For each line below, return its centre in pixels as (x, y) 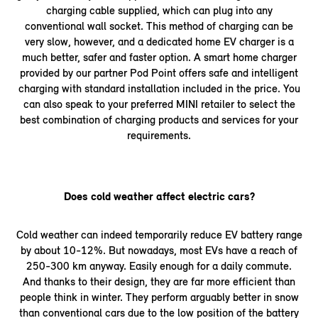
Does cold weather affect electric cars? (159, 196)
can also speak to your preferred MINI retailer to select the (159, 104)
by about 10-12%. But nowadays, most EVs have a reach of (159, 250)
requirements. (159, 135)
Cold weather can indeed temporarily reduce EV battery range (159, 234)
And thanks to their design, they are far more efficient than (159, 281)
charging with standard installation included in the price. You (159, 88)
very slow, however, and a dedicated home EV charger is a (159, 41)
